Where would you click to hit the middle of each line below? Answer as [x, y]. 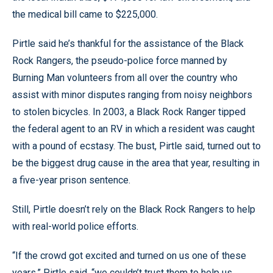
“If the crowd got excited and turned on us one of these [129, 256]
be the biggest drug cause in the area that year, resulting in [136, 163]
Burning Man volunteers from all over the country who [125, 78]
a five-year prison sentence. [71, 180]
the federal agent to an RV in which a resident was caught [133, 129]
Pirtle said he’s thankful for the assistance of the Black [128, 44]
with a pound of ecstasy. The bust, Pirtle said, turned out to [136, 146]
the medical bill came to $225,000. [85, 14]
